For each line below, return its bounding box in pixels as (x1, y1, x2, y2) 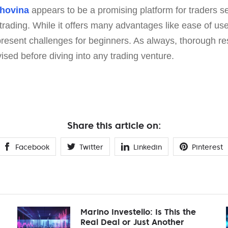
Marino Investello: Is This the (80, 206, 196, 217)
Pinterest (192, 142, 223, 152)
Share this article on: (67, 119, 161, 131)
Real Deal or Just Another (80, 216, 184, 227)
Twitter (79, 142, 103, 152)
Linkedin (133, 142, 162, 152)
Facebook (15, 142, 49, 152)
